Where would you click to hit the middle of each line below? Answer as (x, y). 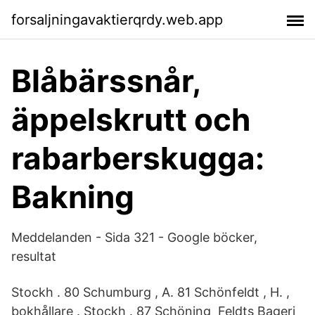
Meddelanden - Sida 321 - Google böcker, (134, 237)
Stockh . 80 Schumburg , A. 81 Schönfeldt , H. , (150, 292)
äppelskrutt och (131, 120)
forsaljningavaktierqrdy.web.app (117, 19)
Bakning (73, 197)
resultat (34, 256)
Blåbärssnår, (106, 81)
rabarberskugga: (138, 158)
